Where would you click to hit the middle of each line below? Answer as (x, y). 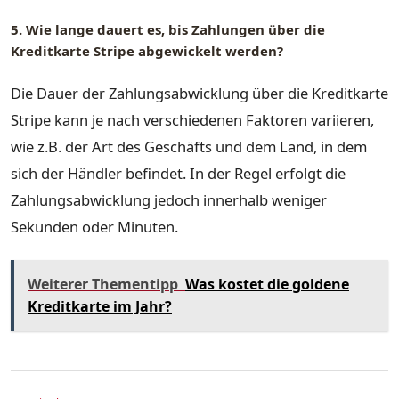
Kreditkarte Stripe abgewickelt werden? (147, 50)
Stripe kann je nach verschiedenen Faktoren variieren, (192, 120)
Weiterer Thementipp (103, 284)
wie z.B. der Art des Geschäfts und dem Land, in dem (189, 147)
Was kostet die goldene (267, 284)
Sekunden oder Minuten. (94, 227)
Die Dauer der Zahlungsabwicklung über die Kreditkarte (199, 94)
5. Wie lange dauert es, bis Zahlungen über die (168, 29)
